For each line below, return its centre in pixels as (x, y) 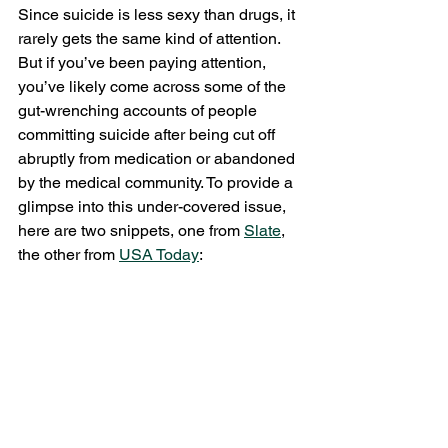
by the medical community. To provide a (157, 182)
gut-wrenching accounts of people (139, 110)
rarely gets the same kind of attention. (151, 38)
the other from (68, 254)
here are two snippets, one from (131, 230)
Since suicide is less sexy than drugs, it (158, 14)
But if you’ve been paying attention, (144, 62)
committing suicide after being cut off (148, 134)
